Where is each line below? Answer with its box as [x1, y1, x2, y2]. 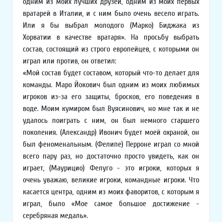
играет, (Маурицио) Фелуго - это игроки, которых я [23, 164, 199, 173]
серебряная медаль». [23, 211, 88, 221]
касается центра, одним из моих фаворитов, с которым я [23, 187, 199, 197]
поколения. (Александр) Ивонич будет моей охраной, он [23, 128, 199, 137]
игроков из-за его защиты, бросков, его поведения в [23, 92, 199, 102]
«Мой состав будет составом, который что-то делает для [23, 68, 199, 78]
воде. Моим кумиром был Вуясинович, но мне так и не [23, 104, 199, 113]
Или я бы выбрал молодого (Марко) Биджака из [23, 21, 199, 30]
